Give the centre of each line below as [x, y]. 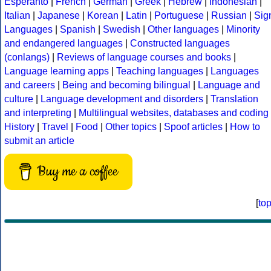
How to [245, 127]
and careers [30, 85]
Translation [234, 99]
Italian [17, 16]
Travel [55, 127]
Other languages [183, 30]
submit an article [39, 141]
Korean [103, 16]
